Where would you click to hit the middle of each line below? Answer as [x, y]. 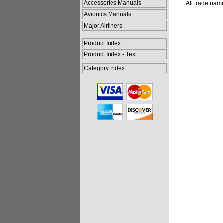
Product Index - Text [110, 54]
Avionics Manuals [108, 14]
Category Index [104, 68]
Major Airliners [103, 26]
